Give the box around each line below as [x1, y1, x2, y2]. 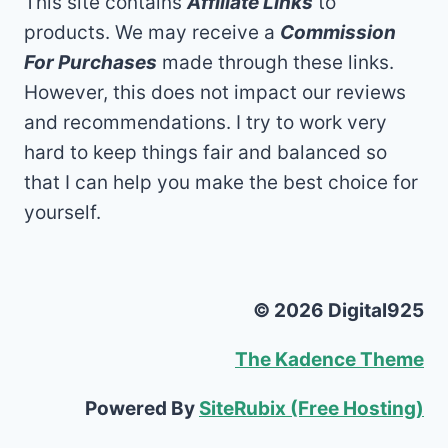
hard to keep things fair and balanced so [24, 141, 387, 164]
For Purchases [24, 51, 157, 74]
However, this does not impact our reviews [24, 81, 406, 104]
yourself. [24, 201, 101, 224]
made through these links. [157, 51, 394, 74]
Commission [280, 21, 396, 44]
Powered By [85, 397, 199, 420]
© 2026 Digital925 [253, 299, 424, 322]
